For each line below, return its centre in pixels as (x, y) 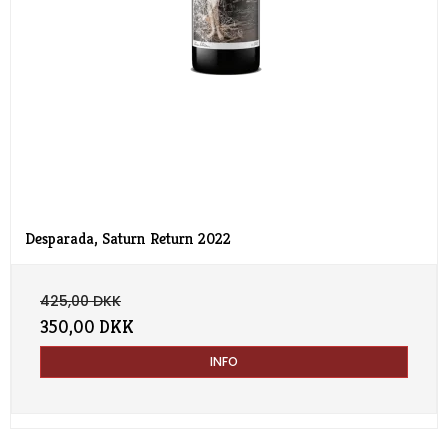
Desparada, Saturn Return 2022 (128, 239)
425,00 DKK (80, 301)
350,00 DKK (87, 327)
